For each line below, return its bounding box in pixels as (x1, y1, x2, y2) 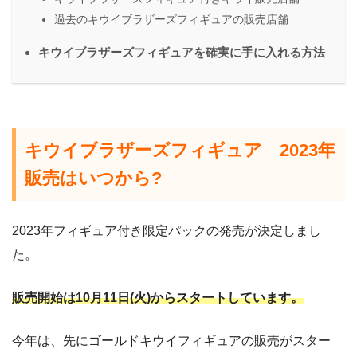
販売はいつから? (25, 167, 163, 188)
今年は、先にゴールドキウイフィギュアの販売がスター (12, 333, 331, 347)
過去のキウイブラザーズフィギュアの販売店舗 (54, 12, 288, 25)
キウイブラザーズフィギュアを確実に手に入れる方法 (38, 45, 325, 59)
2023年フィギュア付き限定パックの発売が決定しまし (12, 223, 321, 237)
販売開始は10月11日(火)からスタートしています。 (12, 290, 304, 304)
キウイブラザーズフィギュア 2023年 (25, 139, 336, 160)
